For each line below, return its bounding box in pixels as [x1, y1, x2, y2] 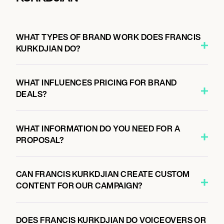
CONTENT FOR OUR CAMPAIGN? [15, 179, 143, 191]
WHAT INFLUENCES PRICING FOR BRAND [15, 76, 177, 88]
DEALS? [15, 88, 47, 100]
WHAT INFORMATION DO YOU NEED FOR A [15, 122, 180, 134]
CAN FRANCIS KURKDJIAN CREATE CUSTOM [15, 168, 190, 180]
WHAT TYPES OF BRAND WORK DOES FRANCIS [15, 30, 201, 43]
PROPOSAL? [15, 133, 64, 146]
